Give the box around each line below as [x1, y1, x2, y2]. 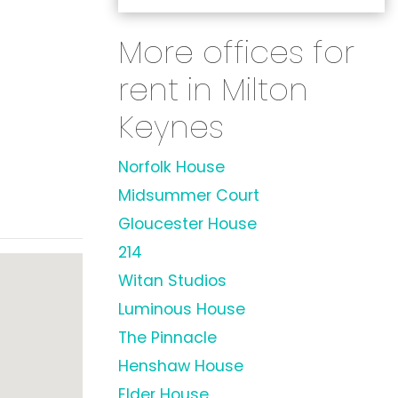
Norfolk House [118, 156, 225, 178]
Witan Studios [118, 270, 227, 291]
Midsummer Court [118, 185, 259, 206]
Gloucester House [118, 213, 257, 235]
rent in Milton [118, 68, 308, 111]
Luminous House [118, 298, 245, 320]
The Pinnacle [118, 327, 217, 348]
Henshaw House [118, 355, 243, 377]
